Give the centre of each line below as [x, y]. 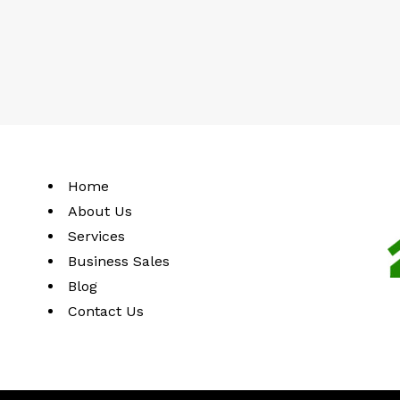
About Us [100, 211]
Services [96, 236]
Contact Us [106, 311]
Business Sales [119, 261]
